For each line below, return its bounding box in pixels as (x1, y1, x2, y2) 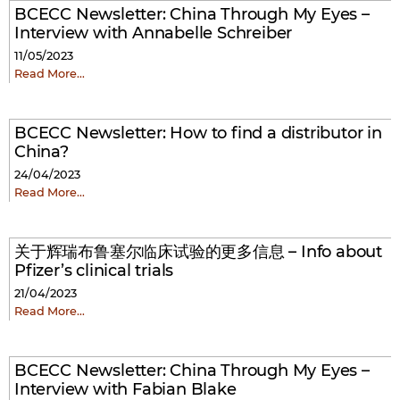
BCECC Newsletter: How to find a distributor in (14, 123, 382, 143)
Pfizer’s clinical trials (14, 261, 174, 280)
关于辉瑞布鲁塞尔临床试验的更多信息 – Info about (14, 242, 382, 262)
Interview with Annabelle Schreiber (14, 23, 293, 43)
